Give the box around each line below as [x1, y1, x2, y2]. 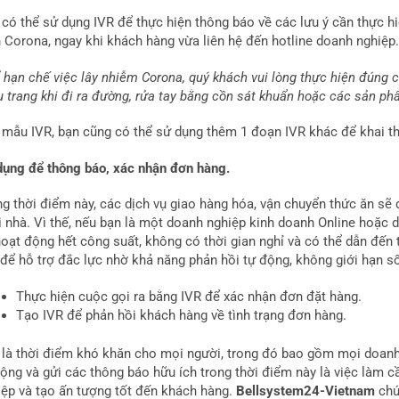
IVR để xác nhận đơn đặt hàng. [181, 288, 362, 305]
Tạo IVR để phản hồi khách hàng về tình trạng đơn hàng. [16, 306, 347, 323]
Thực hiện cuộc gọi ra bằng [16, 288, 178, 305]
